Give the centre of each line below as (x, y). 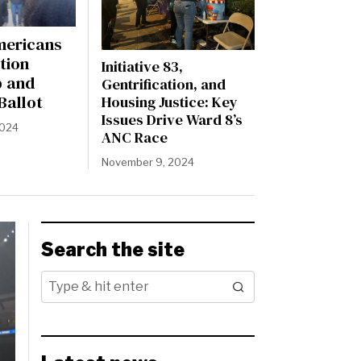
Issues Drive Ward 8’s (172, 120)
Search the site (113, 250)
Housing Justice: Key (169, 102)
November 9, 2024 (147, 162)
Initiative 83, (142, 67)
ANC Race (134, 138)
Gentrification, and (163, 85)
